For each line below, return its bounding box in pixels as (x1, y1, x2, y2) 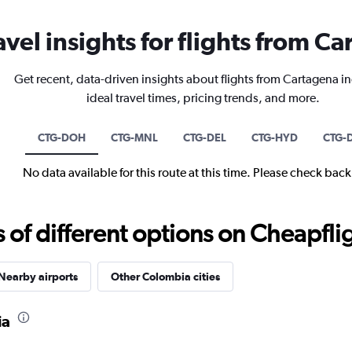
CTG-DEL (182, 131, 226, 144)
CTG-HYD (251, 131, 298, 144)
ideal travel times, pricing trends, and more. (86, 90, 320, 105)
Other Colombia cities (110, 270, 220, 283)
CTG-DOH (37, 131, 86, 144)
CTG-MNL (110, 131, 158, 144)
